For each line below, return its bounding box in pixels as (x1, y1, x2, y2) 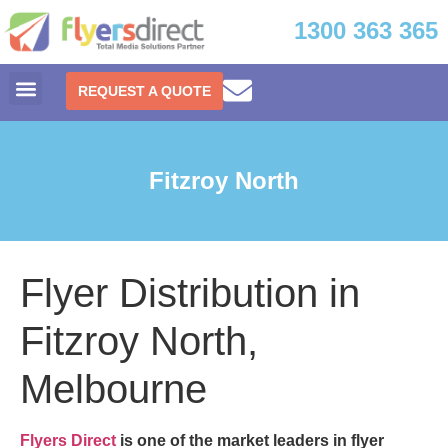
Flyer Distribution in (20, 271, 360, 316)
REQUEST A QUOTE (78, 83, 212, 100)
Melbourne (20, 367, 207, 412)
